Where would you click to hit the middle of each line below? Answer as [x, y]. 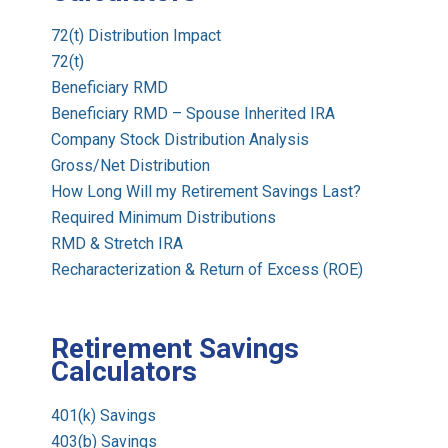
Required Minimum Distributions [164, 218]
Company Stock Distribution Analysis [180, 140]
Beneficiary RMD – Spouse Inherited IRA [193, 114]
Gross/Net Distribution [131, 166]
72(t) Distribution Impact [136, 36]
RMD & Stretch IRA [117, 244]
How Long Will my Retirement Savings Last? [206, 192]
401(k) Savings [104, 416]
